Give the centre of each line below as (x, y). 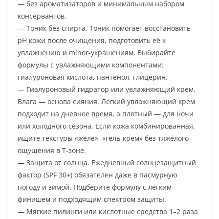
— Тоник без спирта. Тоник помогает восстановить (104, 28)
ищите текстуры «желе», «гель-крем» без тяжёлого (103, 138)
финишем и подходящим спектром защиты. (92, 199)
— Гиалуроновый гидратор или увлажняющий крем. (107, 89)
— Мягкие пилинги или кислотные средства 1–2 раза (108, 212)
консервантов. (42, 16)
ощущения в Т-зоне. (52, 151)
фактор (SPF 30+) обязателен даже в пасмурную (98, 175)
